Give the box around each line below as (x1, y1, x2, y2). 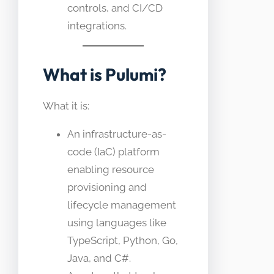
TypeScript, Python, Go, (67, 234, 178, 246)
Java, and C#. (67, 251, 131, 264)
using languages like (67, 216, 166, 229)
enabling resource (67, 163, 154, 176)
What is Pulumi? (43, 63, 166, 85)
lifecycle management (67, 198, 176, 211)
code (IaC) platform (67, 145, 160, 158)
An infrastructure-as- (67, 127, 166, 140)
